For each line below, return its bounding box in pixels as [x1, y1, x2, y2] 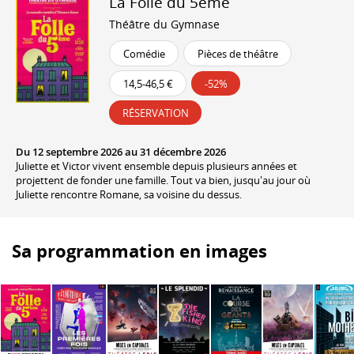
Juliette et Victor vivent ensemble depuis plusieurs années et [16, 158, 297, 173]
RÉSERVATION [122, 105, 189, 120]
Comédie [123, 46, 165, 61]
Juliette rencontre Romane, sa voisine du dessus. [16, 186, 242, 201]
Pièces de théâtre [198, 46, 278, 61]
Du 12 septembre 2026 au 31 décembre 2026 [16, 144, 226, 159]
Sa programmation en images [12, 239, 267, 262]
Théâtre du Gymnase [109, 16, 220, 32]
